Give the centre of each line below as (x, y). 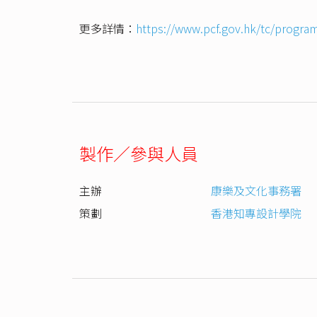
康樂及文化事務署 (256, 190)
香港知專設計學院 (256, 213)
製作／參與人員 (139, 153)
